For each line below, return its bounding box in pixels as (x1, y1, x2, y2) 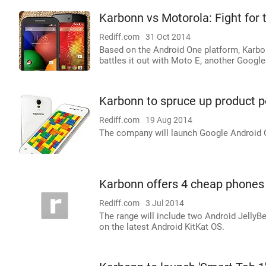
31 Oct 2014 (145, 32, 191, 42)
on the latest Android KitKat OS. (99, 221, 224, 232)
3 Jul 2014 (145, 198, 184, 208)
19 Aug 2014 (145, 115, 192, 125)
